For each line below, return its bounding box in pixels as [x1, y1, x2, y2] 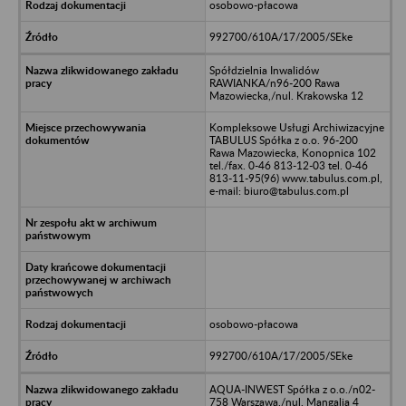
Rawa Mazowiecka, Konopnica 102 [208, 145, 376, 159]
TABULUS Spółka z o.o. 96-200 [208, 132, 358, 147]
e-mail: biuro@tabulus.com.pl [208, 183, 349, 198]
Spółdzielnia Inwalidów [208, 63, 319, 77]
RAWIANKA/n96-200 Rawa [208, 75, 340, 90]
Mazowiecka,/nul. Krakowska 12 [208, 88, 363, 102]
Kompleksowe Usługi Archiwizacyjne [208, 120, 384, 134]
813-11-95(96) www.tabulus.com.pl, [208, 170, 382, 185]
